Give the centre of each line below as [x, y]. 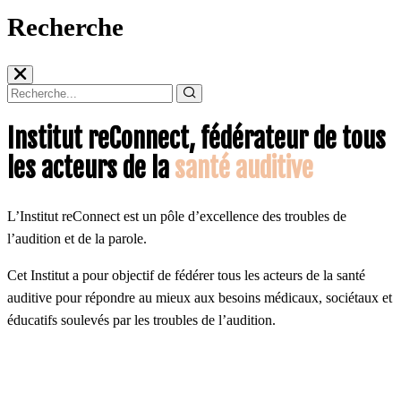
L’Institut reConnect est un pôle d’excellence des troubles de [177, 216]
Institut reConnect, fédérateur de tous [196, 138]
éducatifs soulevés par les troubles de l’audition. [141, 320]
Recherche [65, 26]
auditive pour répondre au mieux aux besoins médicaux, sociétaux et [200, 297]
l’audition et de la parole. [77, 238]
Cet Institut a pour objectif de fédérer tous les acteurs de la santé [186, 275]
